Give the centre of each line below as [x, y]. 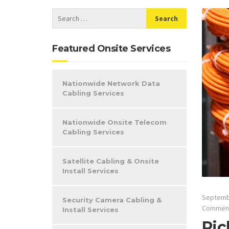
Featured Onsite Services [111, 49]
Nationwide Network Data [111, 83]
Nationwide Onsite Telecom [114, 122]
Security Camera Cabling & [112, 200]
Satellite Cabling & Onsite [111, 161]
